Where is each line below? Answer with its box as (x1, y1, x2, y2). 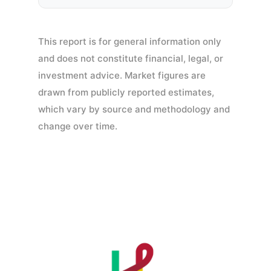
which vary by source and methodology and (38, 103, 230, 115)
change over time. (38, 120, 118, 132)
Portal (125, 223, 146, 233)
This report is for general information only (38, 35, 222, 47)
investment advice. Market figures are (38, 69, 206, 81)
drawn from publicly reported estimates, (38, 86, 215, 98)
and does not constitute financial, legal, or (38, 52, 224, 64)
